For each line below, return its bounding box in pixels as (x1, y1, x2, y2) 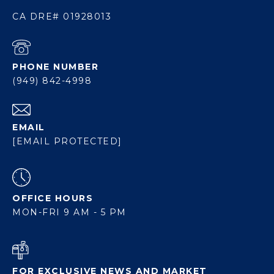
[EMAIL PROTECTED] (12, 136, 122, 147)
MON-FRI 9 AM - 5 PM (12, 207, 127, 218)
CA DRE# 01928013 (12, 11, 111, 23)
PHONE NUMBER (12, 61, 98, 73)
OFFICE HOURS (12, 193, 93, 204)
